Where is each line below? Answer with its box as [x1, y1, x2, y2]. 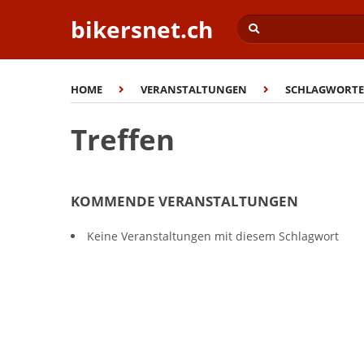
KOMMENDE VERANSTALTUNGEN [71, 192, 298, 210]
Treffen [71, 120, 175, 158]
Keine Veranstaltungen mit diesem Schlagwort [87, 228, 339, 244]
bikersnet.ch [71, 14, 213, 45]
